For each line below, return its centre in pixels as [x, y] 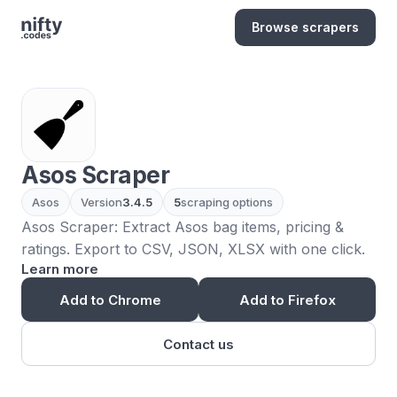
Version [101, 202]
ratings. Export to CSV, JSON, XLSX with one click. [193, 249]
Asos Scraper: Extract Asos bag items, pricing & [183, 227]
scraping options [227, 202]
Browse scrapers [305, 27]
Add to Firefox [287, 300]
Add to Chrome [110, 300]
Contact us [198, 344]
